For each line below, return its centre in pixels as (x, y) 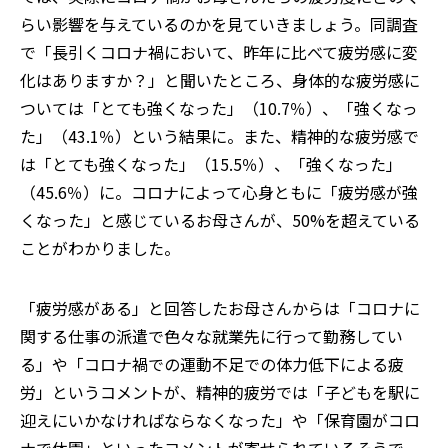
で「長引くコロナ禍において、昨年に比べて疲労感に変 (219, 51)
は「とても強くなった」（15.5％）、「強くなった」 (211, 163)
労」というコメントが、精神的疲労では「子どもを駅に (220, 391)
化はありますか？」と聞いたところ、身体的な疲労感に (220, 79)
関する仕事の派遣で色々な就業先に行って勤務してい (211, 335)
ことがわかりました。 (100, 247)
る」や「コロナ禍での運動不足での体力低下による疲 (212, 363)
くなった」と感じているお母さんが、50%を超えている (220, 219)
